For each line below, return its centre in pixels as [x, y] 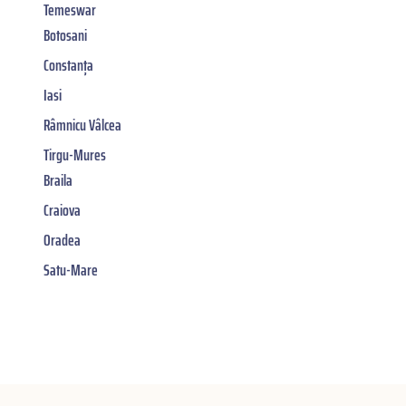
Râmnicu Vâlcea [82, 125]
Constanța [68, 65]
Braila [58, 180]
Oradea [62, 240]
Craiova [62, 210]
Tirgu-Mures [75, 155]
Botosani [65, 35]
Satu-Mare [71, 270]
